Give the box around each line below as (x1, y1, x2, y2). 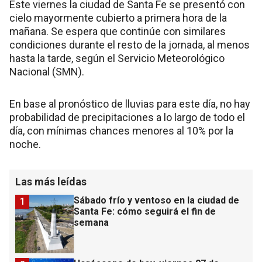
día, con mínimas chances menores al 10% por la (9, 124, 233, 137)
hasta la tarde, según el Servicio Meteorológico (9, 51, 225, 64)
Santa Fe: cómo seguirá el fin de (74, 205, 216, 217)
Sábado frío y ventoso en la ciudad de (74, 194, 239, 206)
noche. (9, 137, 41, 150)
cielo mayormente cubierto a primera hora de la (9, 11, 227, 24)
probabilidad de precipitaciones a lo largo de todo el (9, 111, 245, 123)
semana (74, 216, 109, 228)
